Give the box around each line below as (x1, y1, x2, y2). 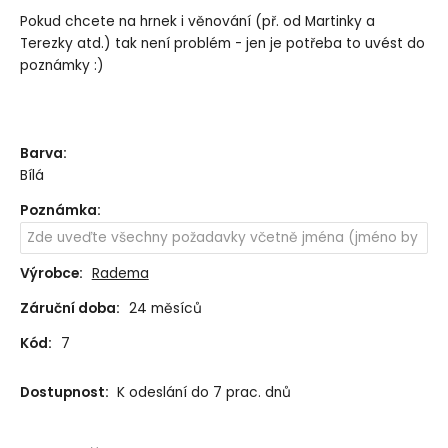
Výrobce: (19, 264, 83, 284)
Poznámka (19, 200, 97, 220)
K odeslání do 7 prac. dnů (116, 383, 291, 403)
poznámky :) (19, 56, 104, 76)
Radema (91, 264, 149, 284)
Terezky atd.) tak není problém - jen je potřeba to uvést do (19, 34, 425, 54)
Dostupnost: (19, 383, 112, 403)
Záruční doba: (19, 299, 120, 319)
